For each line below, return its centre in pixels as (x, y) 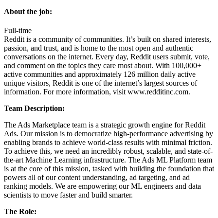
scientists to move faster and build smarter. (68, 195)
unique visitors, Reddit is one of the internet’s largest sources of (100, 83)
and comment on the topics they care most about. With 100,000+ (103, 66)
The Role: (20, 212)
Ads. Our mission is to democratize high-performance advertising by (109, 134)
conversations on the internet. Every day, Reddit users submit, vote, (107, 57)
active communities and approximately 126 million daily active (100, 74)
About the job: (28, 12)
